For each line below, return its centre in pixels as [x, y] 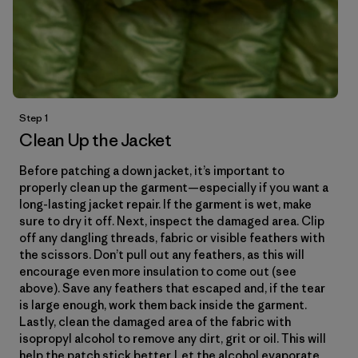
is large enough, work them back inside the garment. [163, 305]
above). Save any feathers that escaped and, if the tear [172, 288]
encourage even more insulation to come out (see [158, 272]
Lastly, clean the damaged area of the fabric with [155, 322]
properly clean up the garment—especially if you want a [174, 188]
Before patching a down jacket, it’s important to [152, 171]
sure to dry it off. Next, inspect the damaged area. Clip [172, 221]
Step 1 [34, 118]
